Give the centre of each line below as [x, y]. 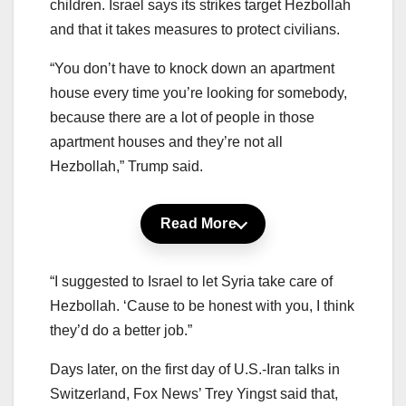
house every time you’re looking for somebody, [198, 93]
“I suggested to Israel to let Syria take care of [191, 282]
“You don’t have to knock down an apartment [192, 69]
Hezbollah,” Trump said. [126, 167]
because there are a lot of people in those [182, 118]
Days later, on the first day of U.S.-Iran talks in [195, 370]
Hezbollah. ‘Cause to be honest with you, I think [202, 306]
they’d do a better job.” [121, 331]
